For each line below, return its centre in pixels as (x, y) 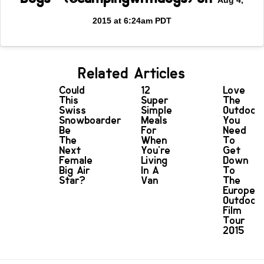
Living (154, 160)
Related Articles (132, 73)
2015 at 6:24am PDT (132, 21)
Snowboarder (91, 120)
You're (156, 150)
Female (77, 160)
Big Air (75, 170)
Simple (157, 110)
